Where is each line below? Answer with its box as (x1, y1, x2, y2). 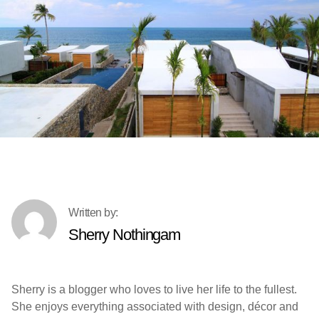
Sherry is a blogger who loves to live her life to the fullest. (11, 283, 297, 296)
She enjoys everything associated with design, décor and (11, 300, 298, 313)
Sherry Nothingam (68, 226, 181, 244)
